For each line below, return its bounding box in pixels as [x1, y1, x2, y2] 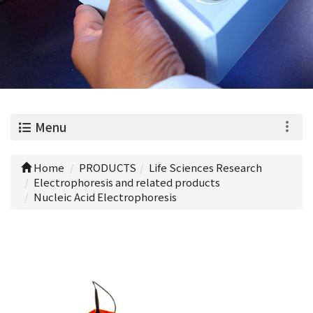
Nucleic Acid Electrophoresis [34, 189, 177, 204]
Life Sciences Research [149, 160, 262, 175]
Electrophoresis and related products [34, 175, 220, 189]
